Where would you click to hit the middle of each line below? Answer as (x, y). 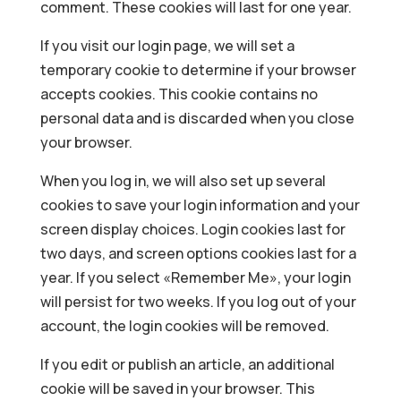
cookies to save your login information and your (200, 205)
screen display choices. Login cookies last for (192, 229)
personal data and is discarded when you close (197, 118)
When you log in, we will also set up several (183, 181)
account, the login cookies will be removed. (184, 326)
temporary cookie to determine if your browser (198, 70)
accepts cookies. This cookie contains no (179, 94)
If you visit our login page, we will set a (167, 46)
